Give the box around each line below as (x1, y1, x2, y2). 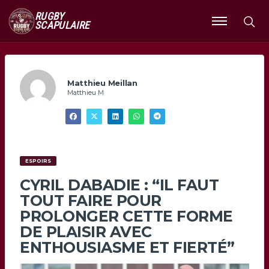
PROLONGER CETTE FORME (20, 207, 233, 226)
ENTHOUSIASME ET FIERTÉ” (20, 238, 235, 257)
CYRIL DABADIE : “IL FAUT (20, 176, 219, 195)
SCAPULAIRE (35, 19, 89, 31)
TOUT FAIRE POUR (20, 192, 162, 210)
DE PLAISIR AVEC (20, 223, 152, 241)
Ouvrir (211, 19, 239, 34)
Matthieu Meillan (67, 77, 138, 88)
